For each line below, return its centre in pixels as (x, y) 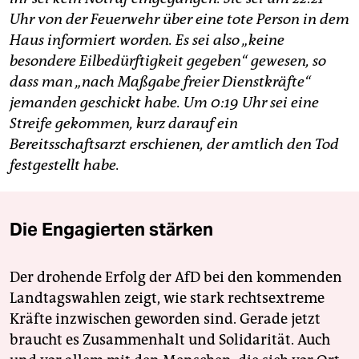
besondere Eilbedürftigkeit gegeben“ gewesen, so (168, 61)
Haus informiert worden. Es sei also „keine (147, 40)
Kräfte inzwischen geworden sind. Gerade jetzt (165, 319)
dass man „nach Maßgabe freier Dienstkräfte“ (160, 81)
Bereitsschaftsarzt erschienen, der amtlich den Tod (174, 144)
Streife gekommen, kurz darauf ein (124, 123)
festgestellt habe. (65, 165)
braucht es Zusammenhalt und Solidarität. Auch (170, 339)
